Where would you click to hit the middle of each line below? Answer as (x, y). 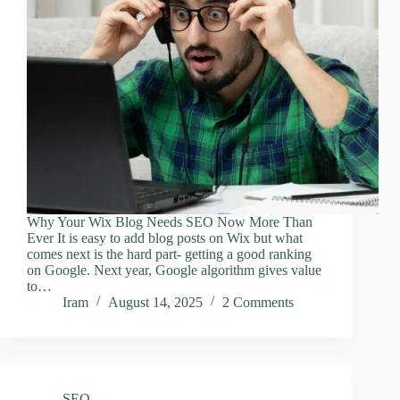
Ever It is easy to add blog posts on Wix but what (165, 237)
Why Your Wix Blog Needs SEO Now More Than (170, 221)
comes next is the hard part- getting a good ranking (169, 254)
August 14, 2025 (155, 302)
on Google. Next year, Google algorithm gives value (174, 270)
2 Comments (258, 302)
